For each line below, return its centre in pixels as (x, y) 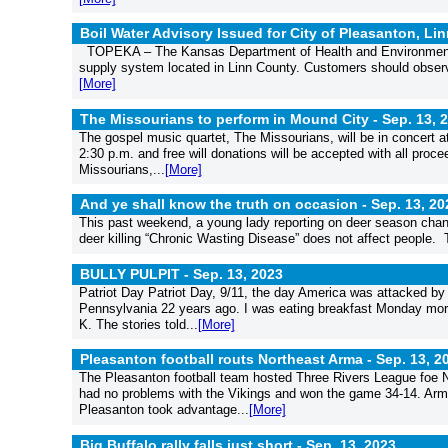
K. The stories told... (138, 324)
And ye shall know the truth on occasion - (225, 204)
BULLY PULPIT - (136, 273)
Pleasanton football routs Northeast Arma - (228, 359)
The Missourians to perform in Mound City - (231, 118)
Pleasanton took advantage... (163, 409)
